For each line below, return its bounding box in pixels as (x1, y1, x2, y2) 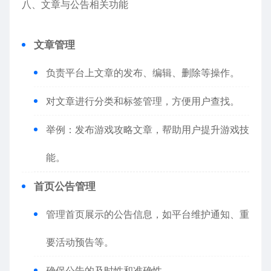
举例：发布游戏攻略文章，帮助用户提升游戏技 (46, 123, 249, 135)
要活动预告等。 (46, 236, 114, 248)
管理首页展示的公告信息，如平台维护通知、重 (46, 208, 249, 220)
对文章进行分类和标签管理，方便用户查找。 (46, 95, 240, 107)
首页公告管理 (34, 180, 96, 192)
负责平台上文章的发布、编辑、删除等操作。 (46, 67, 240, 79)
